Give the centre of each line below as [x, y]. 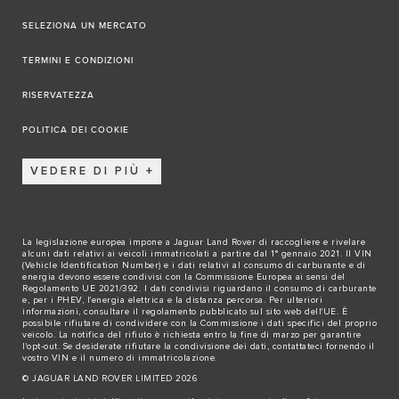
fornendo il [349, 346]
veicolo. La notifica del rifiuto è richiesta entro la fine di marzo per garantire [192, 334]
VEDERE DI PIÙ [85, 172]
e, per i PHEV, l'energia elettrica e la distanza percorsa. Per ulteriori [172, 300]
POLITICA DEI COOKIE [76, 130]
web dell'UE [310, 311]
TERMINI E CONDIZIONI [78, 60]
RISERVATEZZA [58, 95]
